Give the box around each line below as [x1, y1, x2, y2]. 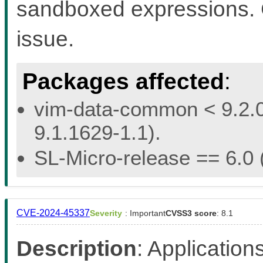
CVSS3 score [166, 208, 217, 218]
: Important [125, 208, 166, 218]
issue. [16, 26, 74, 51]
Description [16, 235, 137, 261]
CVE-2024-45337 [16, 207, 90, 218]
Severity [90, 208, 122, 218]
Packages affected [22, 68, 224, 94]
